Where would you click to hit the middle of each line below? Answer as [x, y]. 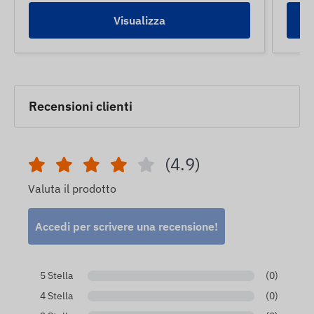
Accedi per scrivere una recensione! [127, 227]
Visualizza [139, 21]
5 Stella [56, 276]
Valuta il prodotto [72, 189]
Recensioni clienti [81, 107]
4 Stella [56, 296]
